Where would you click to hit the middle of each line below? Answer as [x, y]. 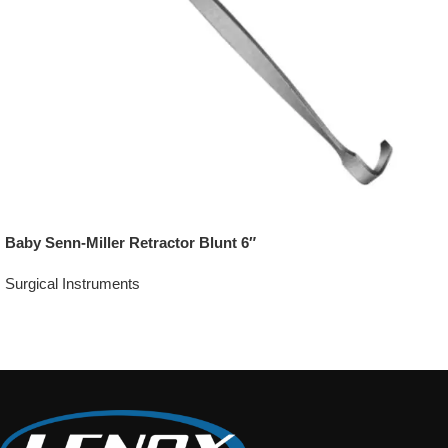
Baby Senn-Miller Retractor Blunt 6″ [130, 243]
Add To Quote [57, 312]
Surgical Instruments [72, 284]
